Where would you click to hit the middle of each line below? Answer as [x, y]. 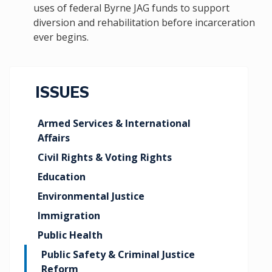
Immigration [69, 216]
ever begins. [61, 37]
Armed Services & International [114, 123]
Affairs [54, 138]
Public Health [70, 235]
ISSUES [62, 92]
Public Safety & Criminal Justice [118, 254]
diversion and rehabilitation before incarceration [144, 22]
